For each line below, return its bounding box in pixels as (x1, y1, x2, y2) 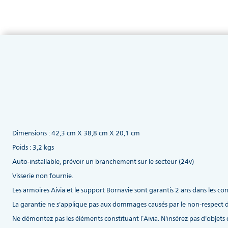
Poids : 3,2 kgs (12, 142, 54, 154)
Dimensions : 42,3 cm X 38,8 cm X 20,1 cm (12, 128, 140, 139)
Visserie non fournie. (12, 170, 73, 182)
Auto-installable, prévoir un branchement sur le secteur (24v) (12, 156, 194, 168)
